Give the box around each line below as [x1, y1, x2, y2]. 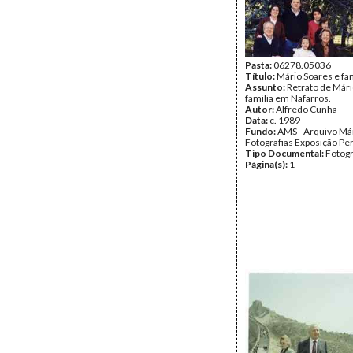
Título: [245, 70, 277, 82]
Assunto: [245, 81, 287, 93]
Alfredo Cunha [276, 103, 337, 115]
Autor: [245, 103, 276, 115]
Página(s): [245, 158, 289, 170]
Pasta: [245, 59, 273, 71]
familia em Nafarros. [245, 92, 331, 104]
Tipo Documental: [245, 147, 325, 159]
